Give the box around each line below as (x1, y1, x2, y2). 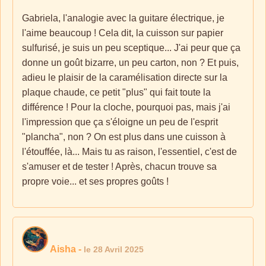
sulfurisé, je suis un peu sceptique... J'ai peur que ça (22, 43, 240, 53)
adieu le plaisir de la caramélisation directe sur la (22, 72, 227, 83)
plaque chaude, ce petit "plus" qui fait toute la (22, 87, 211, 97)
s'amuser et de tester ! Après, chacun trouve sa (22, 161, 217, 172)
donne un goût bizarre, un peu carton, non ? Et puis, (22, 58, 239, 68)
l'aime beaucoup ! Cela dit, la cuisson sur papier (22, 28, 223, 38)
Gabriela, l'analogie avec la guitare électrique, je (22, 13, 224, 23)
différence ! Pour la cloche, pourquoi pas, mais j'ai (22, 102, 230, 112)
